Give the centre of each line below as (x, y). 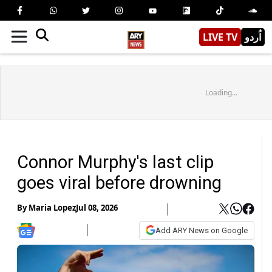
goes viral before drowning (121, 182)
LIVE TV (220, 37)
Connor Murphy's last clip (115, 162)
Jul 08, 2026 (97, 208)
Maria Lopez (52, 208)
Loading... (221, 92)
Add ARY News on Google (202, 230)
